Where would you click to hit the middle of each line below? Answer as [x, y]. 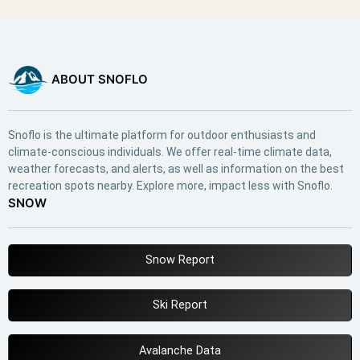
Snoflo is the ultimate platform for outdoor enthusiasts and [162, 135]
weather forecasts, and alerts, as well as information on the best [176, 168]
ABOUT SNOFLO [98, 79]
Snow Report [180, 260]
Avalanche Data [180, 350]
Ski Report [180, 305]
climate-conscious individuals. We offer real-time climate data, [170, 151]
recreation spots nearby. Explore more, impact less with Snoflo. [170, 185]
